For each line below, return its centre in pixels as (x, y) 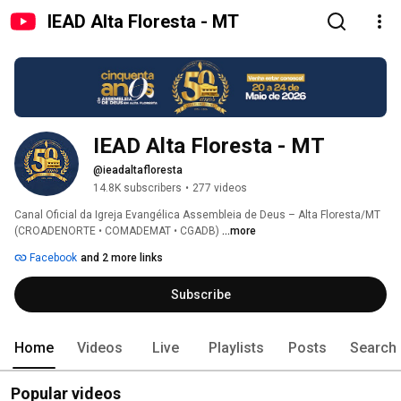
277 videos (220, 188)
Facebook (52, 258)
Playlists (236, 348)
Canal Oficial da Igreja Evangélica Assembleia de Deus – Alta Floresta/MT (197, 215)
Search (373, 348)
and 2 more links (122, 258)
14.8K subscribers (137, 188)
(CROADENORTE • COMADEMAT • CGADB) (118, 231)
